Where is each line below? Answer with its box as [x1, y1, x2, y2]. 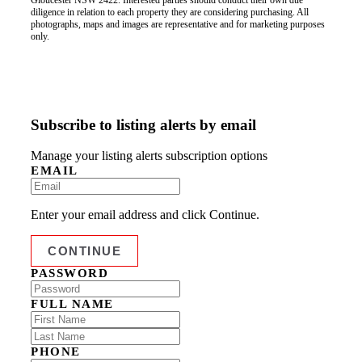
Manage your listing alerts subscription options [31, 149, 267, 163]
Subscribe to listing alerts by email [31, 116, 256, 133]
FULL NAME [31, 297, 114, 311]
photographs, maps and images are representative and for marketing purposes [31, 19, 325, 30]
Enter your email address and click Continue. [31, 208, 259, 222]
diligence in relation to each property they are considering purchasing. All [31, 6, 309, 18]
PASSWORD [31, 267, 108, 280]
